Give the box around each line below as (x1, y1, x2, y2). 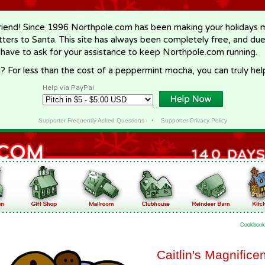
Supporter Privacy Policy (160, 117, 227, 124)
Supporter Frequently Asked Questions (38, 117, 144, 124)
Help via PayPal (43, 84, 94, 92)
